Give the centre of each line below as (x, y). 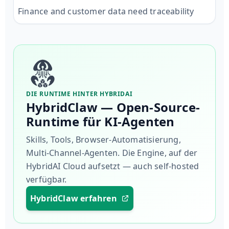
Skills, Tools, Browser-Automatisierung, (104, 139)
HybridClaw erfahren (74, 198)
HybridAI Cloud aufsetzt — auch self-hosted (113, 166)
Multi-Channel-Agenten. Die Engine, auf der (112, 153)
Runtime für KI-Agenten (100, 121)
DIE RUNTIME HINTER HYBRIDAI (79, 94)
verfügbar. (46, 179)
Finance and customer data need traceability (106, 11)
